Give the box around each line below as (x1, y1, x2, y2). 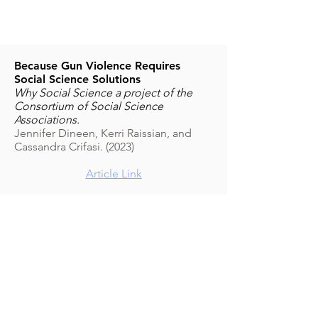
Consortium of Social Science (14, 99, 163, 113)
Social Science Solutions (14, 72, 141, 86)
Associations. (14, 113, 79, 126)
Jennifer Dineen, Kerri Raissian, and (14, 126, 192, 140)
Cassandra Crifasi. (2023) (14, 140, 134, 153)
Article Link (85, 167, 142, 180)
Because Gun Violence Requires (14, 59, 180, 72)
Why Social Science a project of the (14, 86, 192, 99)
